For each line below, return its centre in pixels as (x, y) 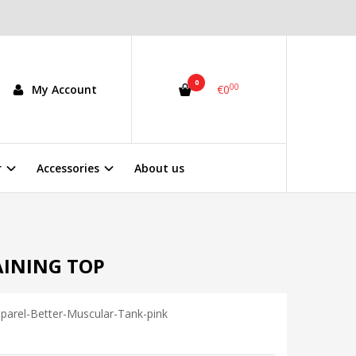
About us (159, 168)
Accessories (68, 168)
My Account (64, 90)
